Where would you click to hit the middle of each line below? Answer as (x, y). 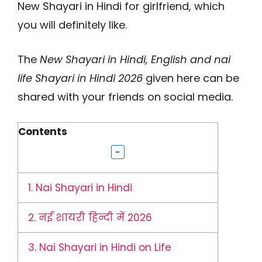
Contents (43, 132)
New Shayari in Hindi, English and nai (135, 59)
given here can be (191, 78)
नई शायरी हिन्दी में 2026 (94, 218)
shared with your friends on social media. (125, 97)
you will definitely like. (72, 25)
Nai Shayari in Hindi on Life (104, 248)
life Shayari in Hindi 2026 (80, 78)
